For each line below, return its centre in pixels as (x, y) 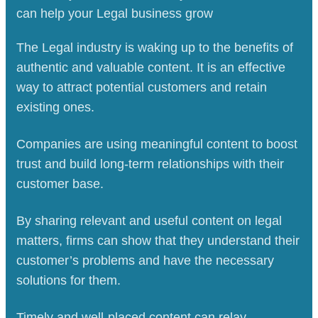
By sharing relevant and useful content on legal (149, 220)
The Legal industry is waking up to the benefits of (155, 47)
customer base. (60, 183)
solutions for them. (68, 280)
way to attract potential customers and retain (142, 87)
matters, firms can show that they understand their (158, 240)
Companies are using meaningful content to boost (157, 144)
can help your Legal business (101, 13)
